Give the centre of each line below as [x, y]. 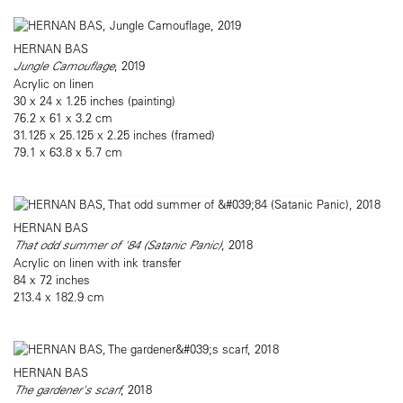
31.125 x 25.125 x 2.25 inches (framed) [114, 135]
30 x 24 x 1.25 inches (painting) [94, 101]
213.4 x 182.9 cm [59, 297]
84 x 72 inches [52, 280]
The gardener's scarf [67, 390]
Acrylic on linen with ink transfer [97, 263]
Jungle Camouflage [64, 66]
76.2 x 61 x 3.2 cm [63, 118]
